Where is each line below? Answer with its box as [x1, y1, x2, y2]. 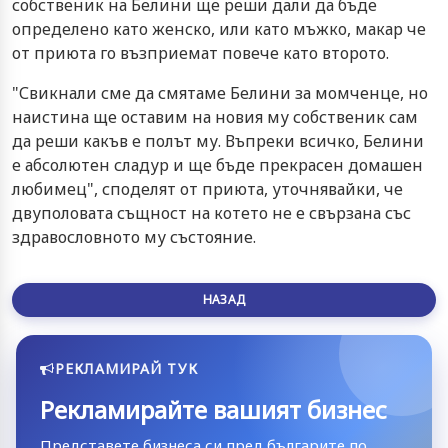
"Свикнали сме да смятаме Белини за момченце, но [12, 81, 428, 104]
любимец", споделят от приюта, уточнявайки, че [12, 177, 403, 200]
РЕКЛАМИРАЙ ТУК [55, 358, 198, 378]
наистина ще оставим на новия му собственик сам [12, 105, 418, 128]
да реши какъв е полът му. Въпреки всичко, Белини [12, 129, 424, 152]
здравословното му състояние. [12, 225, 256, 248]
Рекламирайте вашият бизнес [40, 392, 387, 426]
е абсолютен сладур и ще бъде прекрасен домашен [12, 153, 423, 176]
